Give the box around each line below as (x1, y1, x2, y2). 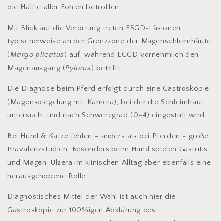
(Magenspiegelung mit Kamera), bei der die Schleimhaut (7, 98, 204, 107)
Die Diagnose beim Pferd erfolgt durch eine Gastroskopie (7, 84, 210, 93)
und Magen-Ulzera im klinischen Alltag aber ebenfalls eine (7, 158, 211, 167)
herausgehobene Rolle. (7, 172, 88, 181)
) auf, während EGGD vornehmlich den (64, 50, 199, 59)
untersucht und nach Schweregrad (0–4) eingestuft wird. (7, 111, 207, 120)
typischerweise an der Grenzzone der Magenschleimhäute (7, 37, 211, 46)
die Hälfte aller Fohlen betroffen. (7, 3, 124, 12)
